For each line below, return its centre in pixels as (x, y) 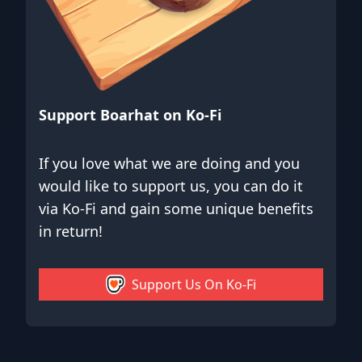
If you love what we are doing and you (169, 164)
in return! (71, 232)
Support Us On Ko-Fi (194, 285)
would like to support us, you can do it (171, 186)
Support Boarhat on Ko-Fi (130, 115)
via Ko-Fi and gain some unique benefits (176, 209)
